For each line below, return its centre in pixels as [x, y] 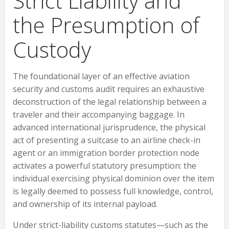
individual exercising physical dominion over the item [113, 178]
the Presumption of [106, 25]
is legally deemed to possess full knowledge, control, [113, 191]
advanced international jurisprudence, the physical [109, 127]
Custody [52, 49]
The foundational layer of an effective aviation [101, 76]
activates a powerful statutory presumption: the [105, 166]
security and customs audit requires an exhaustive [109, 89]
